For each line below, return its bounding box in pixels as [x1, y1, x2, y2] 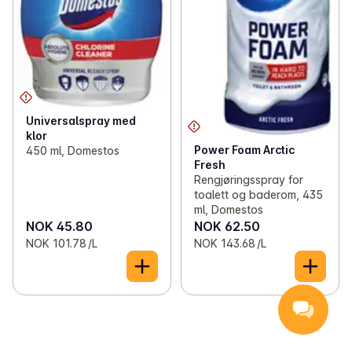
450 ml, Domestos [26, 144, 119, 158]
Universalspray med [26, 114, 136, 128]
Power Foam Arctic [193, 143, 295, 157]
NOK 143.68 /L [193, 236, 266, 251]
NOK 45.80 [26, 218, 93, 235]
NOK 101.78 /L [26, 236, 97, 251]
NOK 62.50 [193, 218, 260, 235]
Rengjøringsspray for [193, 173, 303, 187]
